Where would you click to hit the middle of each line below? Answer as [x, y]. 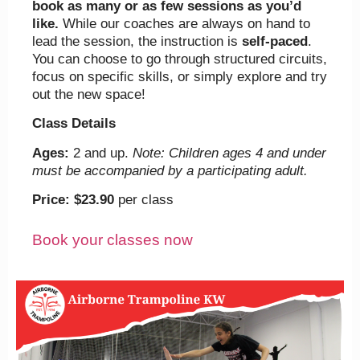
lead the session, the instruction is [137, 41]
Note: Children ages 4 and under [229, 153]
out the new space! [89, 94]
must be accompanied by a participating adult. [170, 170]
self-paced [275, 41]
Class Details [74, 124]
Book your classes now [112, 239]
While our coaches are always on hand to [184, 24]
